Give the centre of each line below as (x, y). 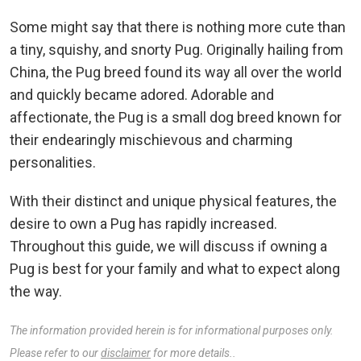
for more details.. (193, 353)
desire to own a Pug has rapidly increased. (143, 223)
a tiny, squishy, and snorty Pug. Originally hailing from (176, 49)
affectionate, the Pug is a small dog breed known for (176, 117)
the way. (36, 291)
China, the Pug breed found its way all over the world (176, 72)
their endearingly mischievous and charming (151, 139)
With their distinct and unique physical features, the (173, 201)
